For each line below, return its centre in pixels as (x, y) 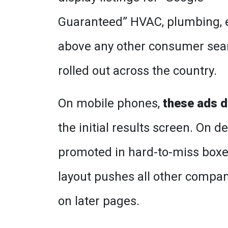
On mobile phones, (110, 103)
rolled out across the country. (137, 71)
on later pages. (99, 201)
